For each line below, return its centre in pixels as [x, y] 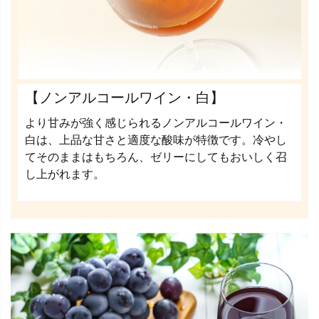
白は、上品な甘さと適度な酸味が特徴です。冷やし [156, 140]
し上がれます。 [65, 174]
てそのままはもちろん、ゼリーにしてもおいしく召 [156, 157]
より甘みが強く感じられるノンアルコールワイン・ [156, 123]
